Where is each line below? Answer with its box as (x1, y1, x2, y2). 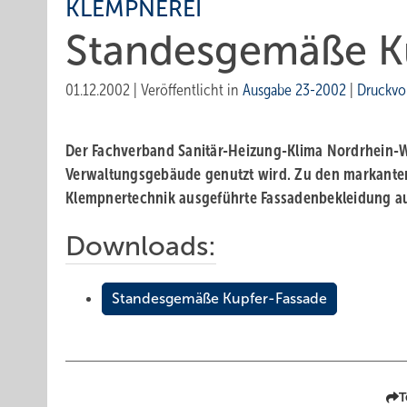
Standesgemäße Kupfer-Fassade (112, 291, 327, 306)
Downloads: (65, 231, 216, 261)
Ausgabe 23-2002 (243, 81, 346, 99)
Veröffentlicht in (141, 81, 243, 99)
